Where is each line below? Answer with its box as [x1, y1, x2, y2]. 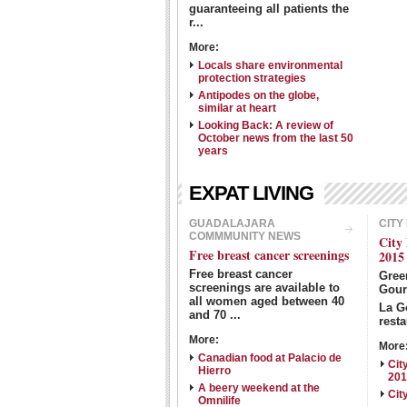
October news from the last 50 [198, 132, 353, 144]
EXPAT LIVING [189, 182, 313, 204]
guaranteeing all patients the [189, 2, 349, 15]
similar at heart [198, 102, 276, 114]
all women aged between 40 [189, 294, 344, 308]
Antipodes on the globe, [198, 89, 319, 102]
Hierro [198, 364, 231, 377]
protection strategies [198, 72, 306, 84]
